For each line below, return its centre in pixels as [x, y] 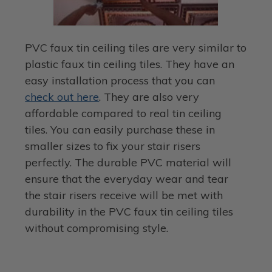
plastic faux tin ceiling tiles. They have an [130, 64]
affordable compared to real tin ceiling [124, 113]
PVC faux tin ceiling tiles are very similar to [136, 47]
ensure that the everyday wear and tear [127, 178]
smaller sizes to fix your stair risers [113, 146]
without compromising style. [97, 228]
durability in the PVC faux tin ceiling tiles [129, 211]
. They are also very [149, 97]
